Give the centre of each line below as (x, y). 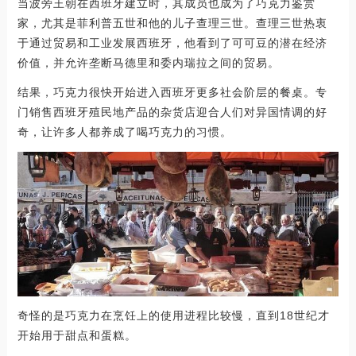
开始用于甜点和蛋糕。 (77, 336)
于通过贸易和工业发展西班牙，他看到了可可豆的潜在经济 (172, 43)
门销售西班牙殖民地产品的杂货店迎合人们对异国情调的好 (172, 112)
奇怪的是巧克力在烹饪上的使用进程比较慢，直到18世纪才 (173, 316)
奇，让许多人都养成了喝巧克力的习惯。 (124, 132)
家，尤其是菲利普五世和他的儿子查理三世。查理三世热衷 (172, 23)
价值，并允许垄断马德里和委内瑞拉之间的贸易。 (148, 62)
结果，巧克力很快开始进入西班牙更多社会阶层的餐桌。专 (172, 92)
